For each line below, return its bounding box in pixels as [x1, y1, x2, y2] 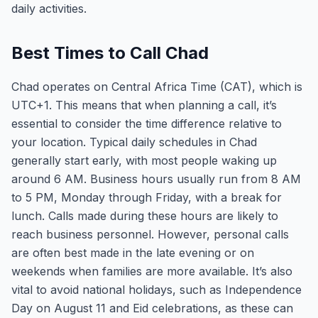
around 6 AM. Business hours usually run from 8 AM [11, 172, 301, 186]
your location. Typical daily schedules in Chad [11, 135, 257, 149]
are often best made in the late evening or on [11, 246, 254, 260]
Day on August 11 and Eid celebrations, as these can [11, 301, 293, 315]
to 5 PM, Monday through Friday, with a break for [11, 190, 282, 204]
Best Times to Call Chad [11, 43, 209, 63]
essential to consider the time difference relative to [11, 116, 282, 131]
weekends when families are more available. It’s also [11, 264, 292, 278]
